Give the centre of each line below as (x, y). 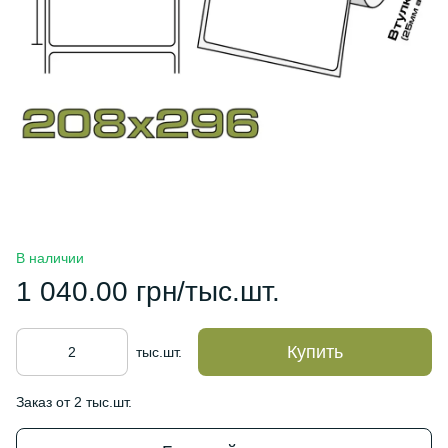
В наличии (50, 258)
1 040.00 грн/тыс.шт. (148, 291)
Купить (315, 352)
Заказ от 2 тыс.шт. (74, 402)
